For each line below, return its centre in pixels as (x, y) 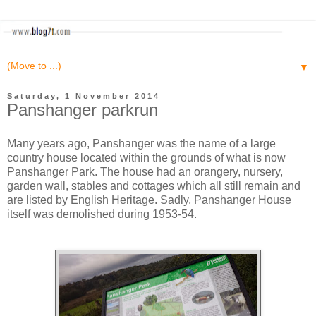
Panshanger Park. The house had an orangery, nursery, (145, 171)
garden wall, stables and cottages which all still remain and (154, 186)
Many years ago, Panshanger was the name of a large (141, 143)
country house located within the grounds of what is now (146, 157)
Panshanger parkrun (83, 110)
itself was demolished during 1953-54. (102, 214)
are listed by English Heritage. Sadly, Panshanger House (149, 200)
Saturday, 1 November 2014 (84, 96)
